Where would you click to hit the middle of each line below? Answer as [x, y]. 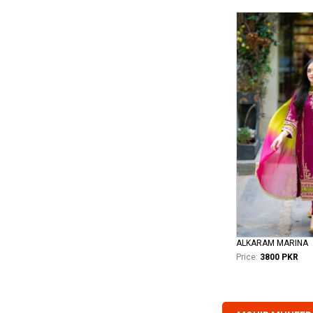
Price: [247, 257]
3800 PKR [279, 257]
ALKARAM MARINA [272, 243]
